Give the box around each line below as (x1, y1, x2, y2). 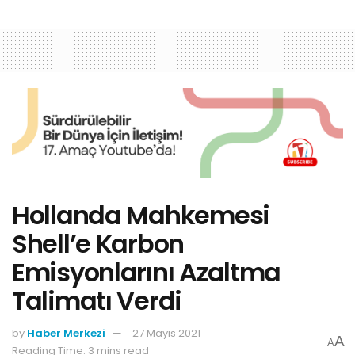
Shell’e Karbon (12, 225, 185, 261)
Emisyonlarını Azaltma (12, 254, 281, 290)
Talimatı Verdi (12, 282, 182, 319)
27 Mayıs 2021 (132, 326, 200, 342)
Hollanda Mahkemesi (12, 197, 269, 233)
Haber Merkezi (27, 326, 105, 342)
